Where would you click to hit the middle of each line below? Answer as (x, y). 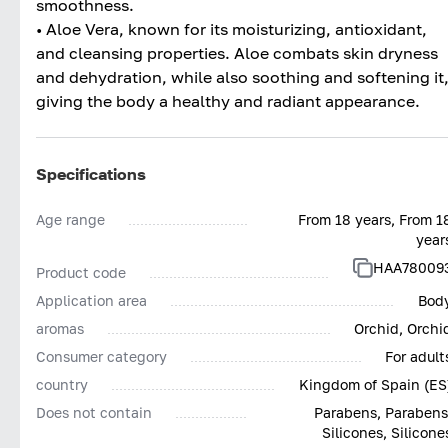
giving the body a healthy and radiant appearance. (228, 100)
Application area (91, 300)
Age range (70, 219)
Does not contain (94, 412)
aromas (60, 328)
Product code (81, 272)
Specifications (91, 173)
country (62, 384)
